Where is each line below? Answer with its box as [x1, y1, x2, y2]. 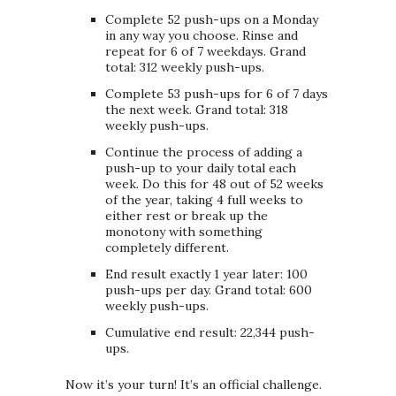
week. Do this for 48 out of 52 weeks [105, 176, 324, 193]
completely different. [105, 240, 229, 256]
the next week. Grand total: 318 [105, 102, 288, 118]
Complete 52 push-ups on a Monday [105, 11, 318, 28]
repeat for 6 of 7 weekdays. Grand [105, 43, 306, 60]
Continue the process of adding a [105, 144, 302, 161]
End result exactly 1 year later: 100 [105, 266, 308, 283]
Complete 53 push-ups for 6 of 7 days [105, 86, 328, 103]
